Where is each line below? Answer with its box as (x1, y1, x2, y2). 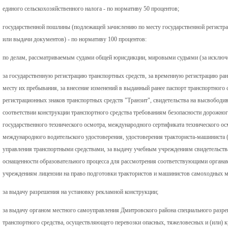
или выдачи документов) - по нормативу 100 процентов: (3, 35, 147, 43)
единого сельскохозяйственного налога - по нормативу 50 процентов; (3, 5, 179, 12)
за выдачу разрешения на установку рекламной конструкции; (3, 188, 158, 195)
